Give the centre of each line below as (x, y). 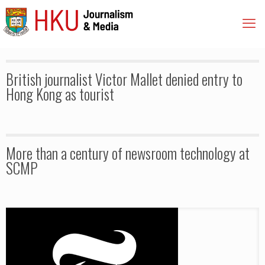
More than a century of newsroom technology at (128, 153)
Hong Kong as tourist (60, 94)
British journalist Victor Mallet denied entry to (124, 79)
